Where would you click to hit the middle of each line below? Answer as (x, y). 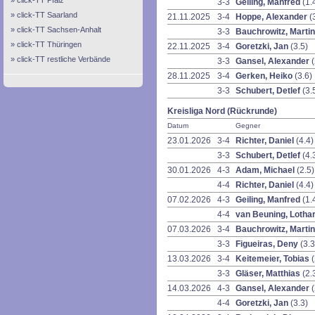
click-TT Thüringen (49, 44)
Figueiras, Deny (268, 244)
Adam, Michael (266, 170)
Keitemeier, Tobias (274, 259)
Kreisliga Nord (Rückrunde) (222, 111)
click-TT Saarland (47, 15)
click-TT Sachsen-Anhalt (59, 30)
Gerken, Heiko (265, 76)
